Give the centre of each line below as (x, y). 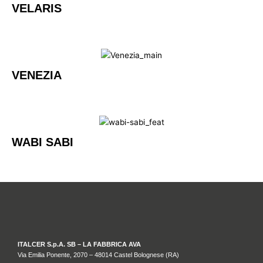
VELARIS (37, 8)
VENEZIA (37, 75)
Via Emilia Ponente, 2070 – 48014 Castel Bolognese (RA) (99, 255)
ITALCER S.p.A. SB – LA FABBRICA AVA (80, 245)
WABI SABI (43, 142)
